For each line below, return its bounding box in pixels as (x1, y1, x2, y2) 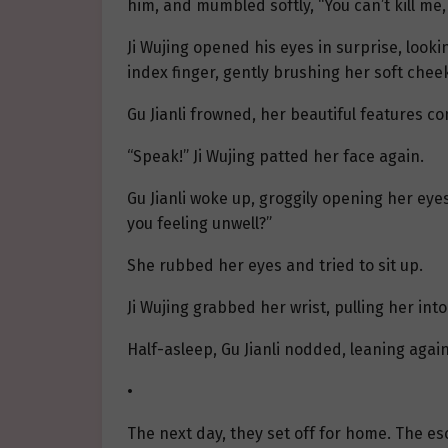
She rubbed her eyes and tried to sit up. (127, 256, 423, 276)
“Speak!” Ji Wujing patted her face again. (127, 147, 424, 167)
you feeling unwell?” (127, 214, 272, 234)
